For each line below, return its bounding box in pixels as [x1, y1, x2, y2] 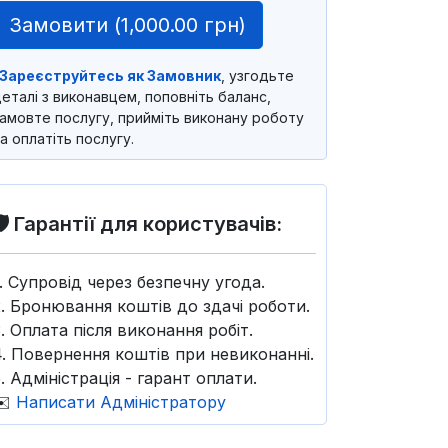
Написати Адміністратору [15, 391, 226, 412]
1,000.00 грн [120, 12, 239, 37]
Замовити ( [8, 12, 121, 37]
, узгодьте [220, 66, 294, 84]
